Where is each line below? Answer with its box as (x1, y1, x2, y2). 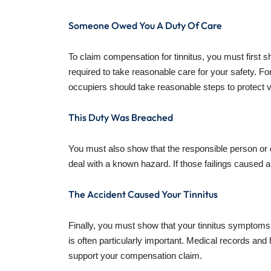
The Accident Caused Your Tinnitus (68, 188, 218, 201)
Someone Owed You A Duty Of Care (68, 19, 222, 32)
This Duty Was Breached (68, 111, 173, 124)
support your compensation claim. (68, 250, 202, 261)
